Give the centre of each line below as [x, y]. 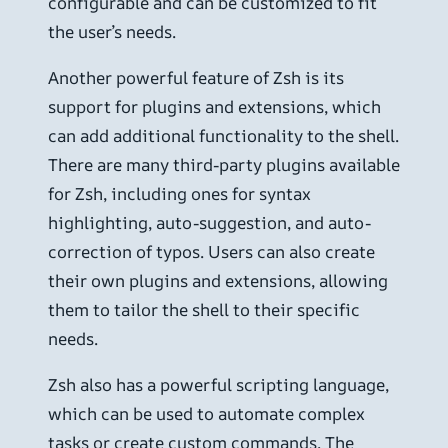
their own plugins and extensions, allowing [218, 281]
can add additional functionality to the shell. [223, 136]
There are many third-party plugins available [224, 165]
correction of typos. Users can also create [211, 252]
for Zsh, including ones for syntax [179, 194]
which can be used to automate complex [206, 414]
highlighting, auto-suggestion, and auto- [209, 223]
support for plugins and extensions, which [214, 107]
